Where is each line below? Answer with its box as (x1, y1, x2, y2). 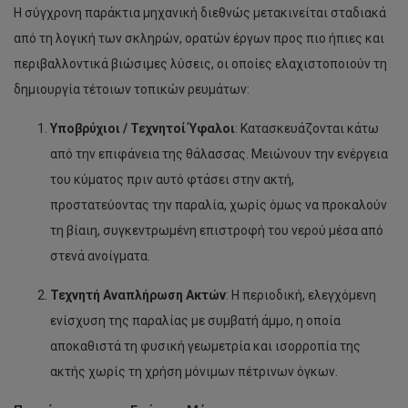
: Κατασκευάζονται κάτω (235, 121, 379, 136)
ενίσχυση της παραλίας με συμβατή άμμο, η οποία (50, 313, 341, 328)
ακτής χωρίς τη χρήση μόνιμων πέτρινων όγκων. (50, 364, 338, 379)
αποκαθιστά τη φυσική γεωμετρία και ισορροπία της (50, 339, 361, 353)
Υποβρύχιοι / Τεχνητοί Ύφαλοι (50, 121, 235, 136)
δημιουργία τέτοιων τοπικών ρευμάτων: (14, 82, 250, 97)
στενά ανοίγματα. (50, 249, 150, 263)
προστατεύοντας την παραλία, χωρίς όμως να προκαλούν (50, 198, 387, 212)
